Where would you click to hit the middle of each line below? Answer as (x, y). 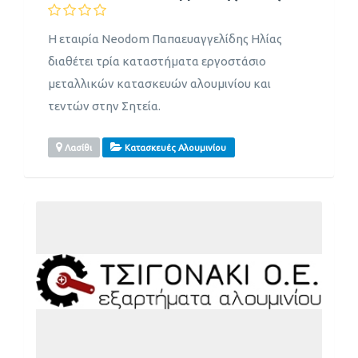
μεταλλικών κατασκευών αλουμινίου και (159, 84)
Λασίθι (78, 147)
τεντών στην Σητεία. (104, 106)
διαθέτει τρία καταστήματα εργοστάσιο (157, 62)
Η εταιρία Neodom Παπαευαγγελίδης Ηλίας (165, 39)
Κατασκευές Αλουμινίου (175, 147)
